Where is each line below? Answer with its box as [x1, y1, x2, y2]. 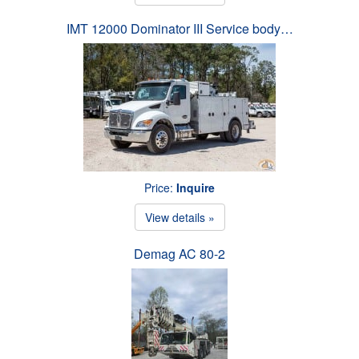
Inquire [176, 179, 215, 196]
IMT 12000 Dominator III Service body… [66, 18, 293, 38]
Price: [144, 179, 176, 196]
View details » [144, 208, 215, 225]
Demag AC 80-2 [134, 244, 225, 263]
